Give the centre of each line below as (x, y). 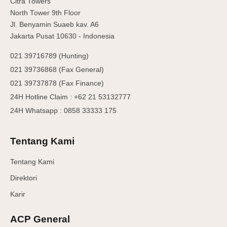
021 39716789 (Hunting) (49, 56)
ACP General (40, 219)
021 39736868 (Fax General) (57, 70)
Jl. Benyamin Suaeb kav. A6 (54, 25)
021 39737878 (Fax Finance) (57, 84)
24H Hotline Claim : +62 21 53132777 (70, 97)
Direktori (24, 178)
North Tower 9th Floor (45, 13)
